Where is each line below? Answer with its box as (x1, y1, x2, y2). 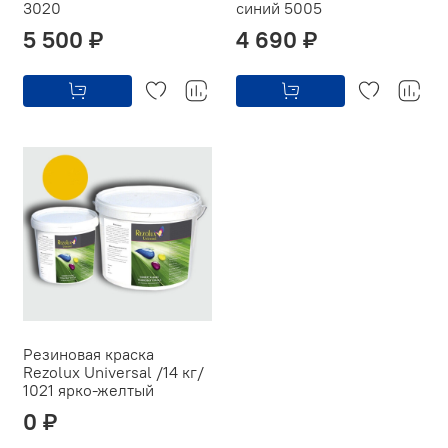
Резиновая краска (23, 343, 154, 364)
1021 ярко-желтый (23, 379, 154, 400)
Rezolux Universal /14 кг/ (23, 361, 204, 382)
